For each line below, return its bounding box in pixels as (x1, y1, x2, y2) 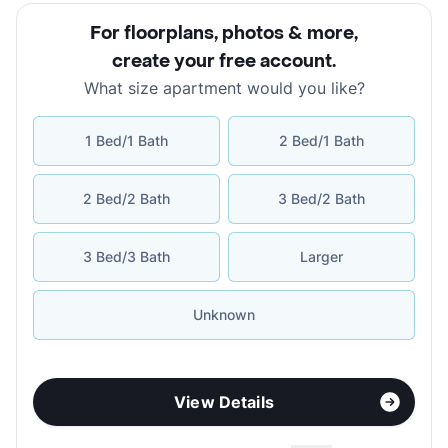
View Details (174, 392, 274, 413)
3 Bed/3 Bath (83, 248, 170, 266)
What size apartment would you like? (83, 78, 365, 99)
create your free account (112, 50, 332, 74)
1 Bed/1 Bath (85, 132, 168, 150)
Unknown (193, 306, 255, 324)
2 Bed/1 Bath (279, 132, 364, 150)
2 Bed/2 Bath (83, 190, 170, 208)
